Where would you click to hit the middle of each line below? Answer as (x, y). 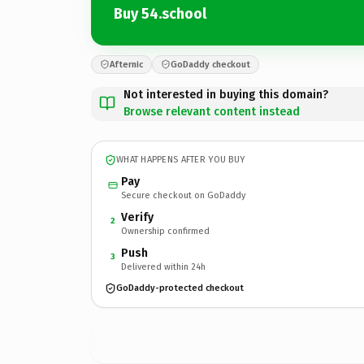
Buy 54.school (160, 14)
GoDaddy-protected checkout (180, 288)
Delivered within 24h (163, 266)
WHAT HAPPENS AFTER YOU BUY (181, 160)
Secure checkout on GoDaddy (183, 195)
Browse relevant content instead (212, 111)
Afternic (126, 64)
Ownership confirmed (165, 231)
